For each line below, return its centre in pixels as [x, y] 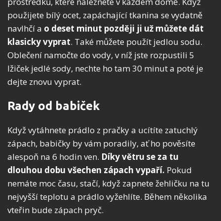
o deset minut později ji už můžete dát [124, 29]
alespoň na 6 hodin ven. [54, 157]
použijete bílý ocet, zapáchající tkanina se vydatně [105, 15]
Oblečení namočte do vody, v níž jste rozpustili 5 [101, 55]
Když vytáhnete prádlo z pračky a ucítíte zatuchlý [103, 130]
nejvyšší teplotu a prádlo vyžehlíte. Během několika [107, 197]
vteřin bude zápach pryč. [55, 210]
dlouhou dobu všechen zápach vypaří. [86, 170]
